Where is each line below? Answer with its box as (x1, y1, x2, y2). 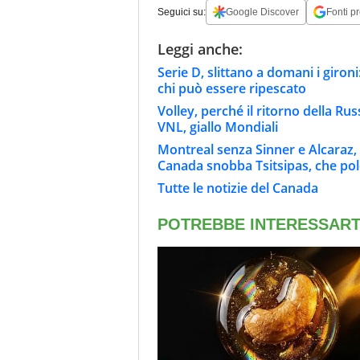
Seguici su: (157, 6, 206, 18)
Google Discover (226, 6, 299, 18)
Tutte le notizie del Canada (157, 178, 318, 197)
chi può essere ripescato (157, 79, 306, 97)
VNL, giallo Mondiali (157, 117, 278, 136)
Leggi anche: (157, 39, 243, 59)
